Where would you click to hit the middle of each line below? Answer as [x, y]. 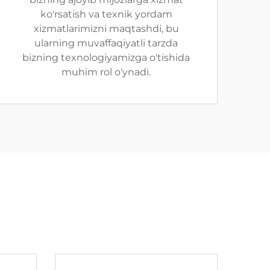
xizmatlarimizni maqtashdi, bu [106, 29]
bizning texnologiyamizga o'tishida [106, 58]
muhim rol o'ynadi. [106, 72]
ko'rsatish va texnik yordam [106, 14]
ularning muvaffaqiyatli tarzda [106, 43]
